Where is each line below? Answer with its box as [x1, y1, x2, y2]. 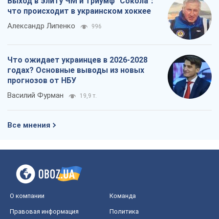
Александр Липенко [7, 21, 75, 30]
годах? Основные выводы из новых [7, 65, 144, 75]
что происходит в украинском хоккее [7, 6, 151, 16]
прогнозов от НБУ [7, 75, 76, 85]
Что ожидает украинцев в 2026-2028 [7, 55, 148, 65]
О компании [10, 192, 44, 199]
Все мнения [7, 120, 50, 130]
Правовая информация [10, 207, 79, 215]
